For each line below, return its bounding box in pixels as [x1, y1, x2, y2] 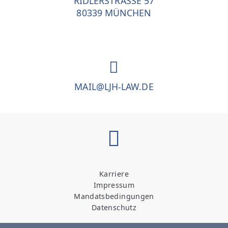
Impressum [93, 180, 135, 190]
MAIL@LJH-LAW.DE [74, 80, 154, 93]
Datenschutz [92, 202, 136, 212]
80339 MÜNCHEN [76, 6, 152, 19]
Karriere [99, 168, 129, 179]
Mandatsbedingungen [74, 191, 154, 201]
